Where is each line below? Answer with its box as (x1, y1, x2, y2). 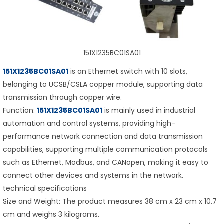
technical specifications (3, 183, 87, 194)
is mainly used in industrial (102, 105, 195, 116)
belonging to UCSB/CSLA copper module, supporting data (3, 79, 203, 90)
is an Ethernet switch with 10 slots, (68, 66, 187, 77)
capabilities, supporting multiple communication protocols (3, 144, 208, 155)
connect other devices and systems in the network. (3, 170, 183, 181)
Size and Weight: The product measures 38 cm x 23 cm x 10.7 (3, 196, 217, 207)
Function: (3, 105, 37, 116)
